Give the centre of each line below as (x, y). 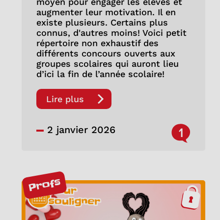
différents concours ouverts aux (106, 54)
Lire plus (65, 99)
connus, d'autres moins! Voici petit (111, 33)
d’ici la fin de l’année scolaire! (100, 74)
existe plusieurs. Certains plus (102, 23)
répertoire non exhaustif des (97, 43)
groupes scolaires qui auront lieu (107, 64)
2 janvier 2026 (79, 130)
